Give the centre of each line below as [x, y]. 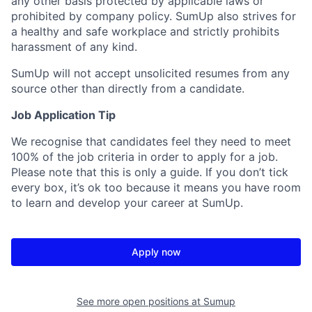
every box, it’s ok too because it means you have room [156, 187]
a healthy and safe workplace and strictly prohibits [145, 31]
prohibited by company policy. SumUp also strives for [154, 16]
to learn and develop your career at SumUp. [127, 203]
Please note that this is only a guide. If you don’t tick [150, 172]
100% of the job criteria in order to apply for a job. [145, 157]
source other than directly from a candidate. [128, 88]
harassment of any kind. [74, 47]
